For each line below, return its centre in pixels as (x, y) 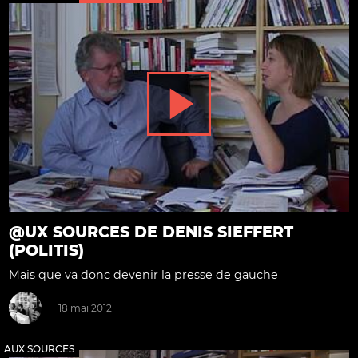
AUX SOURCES (39, 348)
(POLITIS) (46, 250)
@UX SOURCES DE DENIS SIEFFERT (151, 232)
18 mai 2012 (85, 308)
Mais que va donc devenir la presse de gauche (143, 274)
